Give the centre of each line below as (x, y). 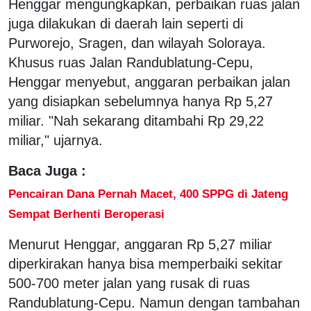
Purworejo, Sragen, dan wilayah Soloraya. (137, 43)
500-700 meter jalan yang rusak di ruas (129, 283)
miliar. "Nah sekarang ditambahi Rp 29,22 (136, 120)
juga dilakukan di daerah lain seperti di (126, 23)
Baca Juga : (47, 170)
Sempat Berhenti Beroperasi (86, 213)
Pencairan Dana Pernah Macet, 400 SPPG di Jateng (148, 193)
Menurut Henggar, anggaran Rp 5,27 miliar (140, 244)
